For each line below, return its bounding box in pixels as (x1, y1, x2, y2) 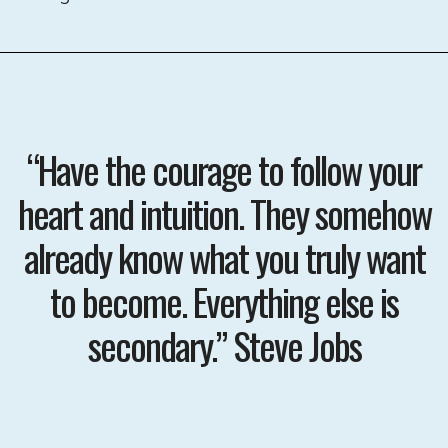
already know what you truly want (23, 229, 425, 286)
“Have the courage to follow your (27, 141, 421, 198)
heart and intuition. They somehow (17, 185, 431, 242)
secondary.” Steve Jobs (87, 317, 361, 374)
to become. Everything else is (50, 273, 398, 330)
